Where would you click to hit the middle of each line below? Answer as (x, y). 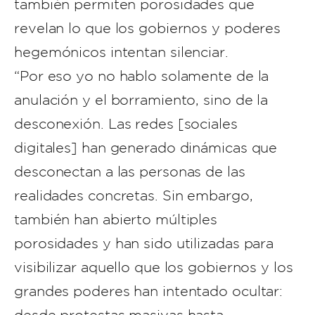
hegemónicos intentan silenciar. (121, 52)
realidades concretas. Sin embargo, (134, 195)
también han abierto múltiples (116, 219)
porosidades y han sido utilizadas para (144, 243)
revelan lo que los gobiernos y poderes (148, 28)
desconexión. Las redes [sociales (126, 124)
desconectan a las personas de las (130, 172)
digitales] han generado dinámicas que (146, 148)
